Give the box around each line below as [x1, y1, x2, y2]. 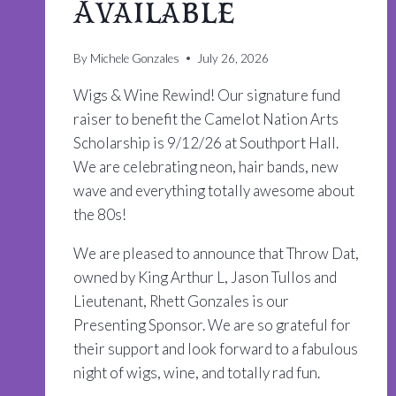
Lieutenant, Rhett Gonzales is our [73, 291, 289, 310]
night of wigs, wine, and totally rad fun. [73, 362, 323, 382]
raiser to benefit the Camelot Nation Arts [73, 109, 339, 128]
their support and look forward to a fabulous [73, 339, 358, 358]
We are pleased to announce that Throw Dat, [73, 243, 359, 263]
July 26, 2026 [197, 50, 270, 65]
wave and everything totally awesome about [73, 180, 354, 200]
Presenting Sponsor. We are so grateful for [73, 315, 351, 334]
